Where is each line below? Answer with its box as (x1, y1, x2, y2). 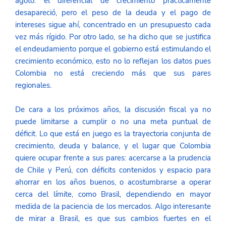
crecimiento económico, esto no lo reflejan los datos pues (15, 56, 211, 67)
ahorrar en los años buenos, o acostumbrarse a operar (15, 177, 211, 188)
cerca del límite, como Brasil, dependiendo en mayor (15, 189, 211, 200)
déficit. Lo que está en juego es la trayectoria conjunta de (15, 129, 211, 139)
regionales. (15, 80, 53, 91)
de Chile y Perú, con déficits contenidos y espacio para (15, 165, 211, 176)
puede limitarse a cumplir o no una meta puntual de (15, 117, 211, 127)
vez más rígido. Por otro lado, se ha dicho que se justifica (15, 32, 211, 42)
